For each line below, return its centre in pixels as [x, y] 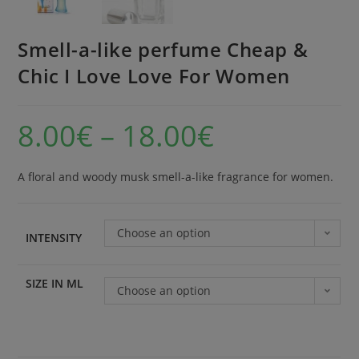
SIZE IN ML [55, 284]
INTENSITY [54, 238]
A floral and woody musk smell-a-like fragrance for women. [176, 177]
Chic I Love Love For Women [154, 76]
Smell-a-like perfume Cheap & [163, 50]
